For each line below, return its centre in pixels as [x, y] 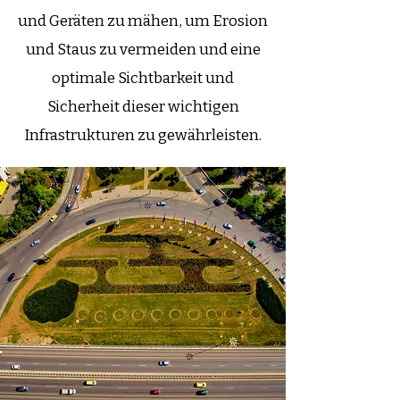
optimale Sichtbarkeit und [143, 78]
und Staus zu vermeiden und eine [143, 50]
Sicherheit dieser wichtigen [143, 107]
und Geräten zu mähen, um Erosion [143, 21]
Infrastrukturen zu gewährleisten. [143, 135]
